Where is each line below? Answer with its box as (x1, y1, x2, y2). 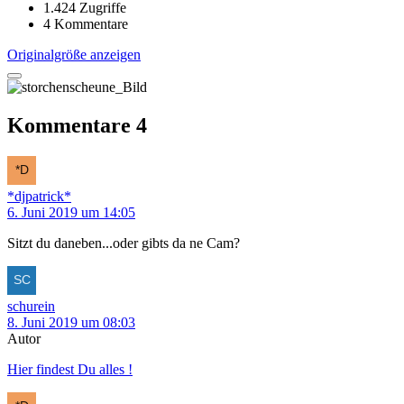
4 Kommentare (43, 15, 128, 32)
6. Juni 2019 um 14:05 (7, 204, 135, 220)
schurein (7, 298, 55, 314)
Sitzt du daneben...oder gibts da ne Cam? (7, 234, 240, 251)
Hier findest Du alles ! (7, 361, 133, 377)
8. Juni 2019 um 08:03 (7, 314, 135, 330)
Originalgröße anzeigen (7, 46, 141, 62)
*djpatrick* (7, 188, 71, 204)
